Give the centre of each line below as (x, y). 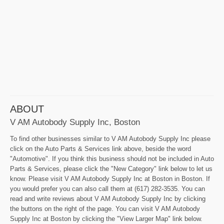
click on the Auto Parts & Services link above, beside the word (100, 148)
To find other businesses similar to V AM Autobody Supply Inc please (110, 138)
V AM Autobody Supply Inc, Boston (75, 122)
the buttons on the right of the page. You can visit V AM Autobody (105, 208)
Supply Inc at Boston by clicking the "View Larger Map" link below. (106, 218)
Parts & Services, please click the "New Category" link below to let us (111, 168)
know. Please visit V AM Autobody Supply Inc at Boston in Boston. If (110, 178)
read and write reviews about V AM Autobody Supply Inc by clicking (108, 198)
